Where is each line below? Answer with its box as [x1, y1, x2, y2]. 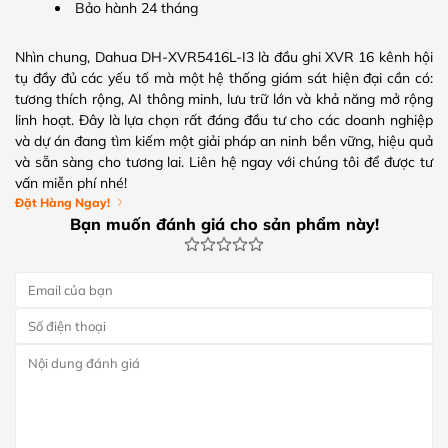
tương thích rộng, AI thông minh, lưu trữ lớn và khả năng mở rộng [15, 89, 433, 108]
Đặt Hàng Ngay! [15, 194, 110, 210]
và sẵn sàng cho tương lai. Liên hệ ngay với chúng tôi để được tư [15, 152, 433, 171]
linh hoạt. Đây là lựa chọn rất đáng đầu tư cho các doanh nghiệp [15, 110, 433, 129]
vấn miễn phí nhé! [15, 173, 127, 192]
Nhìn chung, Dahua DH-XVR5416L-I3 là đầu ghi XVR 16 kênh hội [15, 47, 433, 66]
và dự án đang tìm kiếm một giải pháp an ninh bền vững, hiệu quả [15, 131, 433, 150]
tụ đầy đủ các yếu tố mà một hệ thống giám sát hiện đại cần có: [15, 68, 433, 87]
